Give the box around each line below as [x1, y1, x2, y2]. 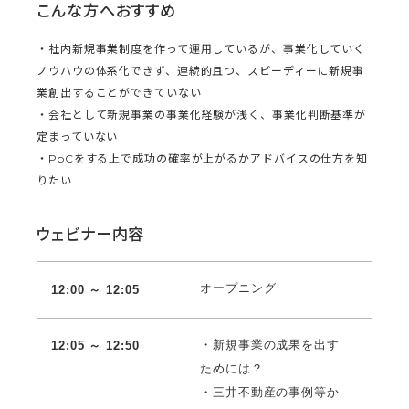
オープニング [200, 280, 277, 295]
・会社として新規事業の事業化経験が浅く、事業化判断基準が [37, 107, 367, 121]
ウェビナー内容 [37, 224, 145, 244]
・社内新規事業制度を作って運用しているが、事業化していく [37, 41, 366, 56]
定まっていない [37, 129, 119, 143]
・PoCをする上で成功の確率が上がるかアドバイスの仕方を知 [37, 151, 369, 165]
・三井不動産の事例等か [200, 384, 340, 399]
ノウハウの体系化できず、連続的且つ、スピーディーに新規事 [37, 63, 365, 78]
